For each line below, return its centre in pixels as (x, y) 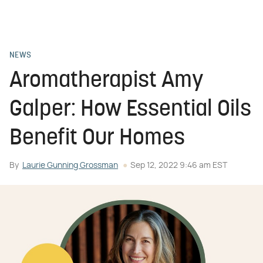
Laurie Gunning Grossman (70, 166)
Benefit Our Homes (97, 139)
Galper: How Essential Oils (130, 110)
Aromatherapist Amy (107, 81)
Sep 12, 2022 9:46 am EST (179, 166)
